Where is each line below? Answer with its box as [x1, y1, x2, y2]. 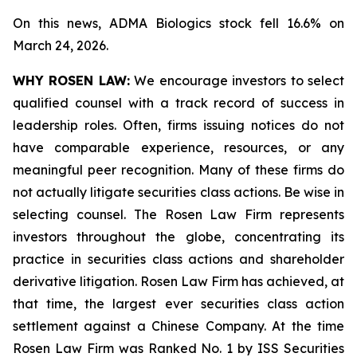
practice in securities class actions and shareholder [13, 251, 344, 267]
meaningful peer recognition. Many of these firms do [13, 162, 344, 178]
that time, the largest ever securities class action [13, 296, 344, 312]
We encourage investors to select [129, 73, 345, 88]
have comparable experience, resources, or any [13, 139, 344, 155]
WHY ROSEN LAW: [13, 73, 130, 88]
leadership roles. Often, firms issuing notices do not [13, 117, 344, 133]
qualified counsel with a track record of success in [13, 95, 344, 111]
